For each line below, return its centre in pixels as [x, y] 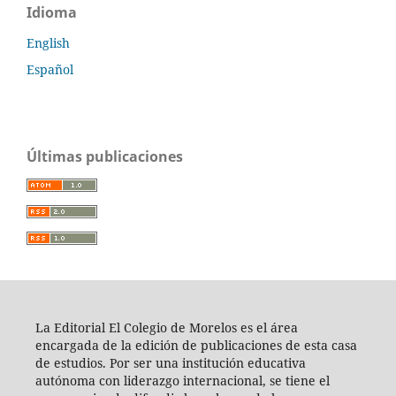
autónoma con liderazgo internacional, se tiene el [182, 381]
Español [50, 70]
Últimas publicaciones [105, 157]
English [48, 43]
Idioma [52, 13]
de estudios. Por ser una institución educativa [170, 363]
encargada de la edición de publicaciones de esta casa [196, 346]
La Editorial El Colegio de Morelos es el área [166, 328]
